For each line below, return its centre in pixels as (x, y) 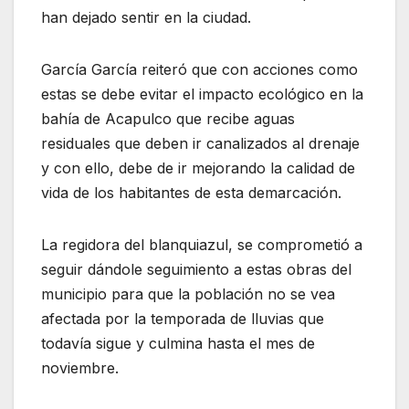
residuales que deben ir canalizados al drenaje (200, 144)
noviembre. (80, 368)
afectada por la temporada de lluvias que (183, 319)
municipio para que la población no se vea (188, 294)
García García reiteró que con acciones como (199, 70)
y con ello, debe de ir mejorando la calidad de (198, 168)
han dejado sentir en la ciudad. (146, 18)
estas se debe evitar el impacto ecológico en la (202, 94)
